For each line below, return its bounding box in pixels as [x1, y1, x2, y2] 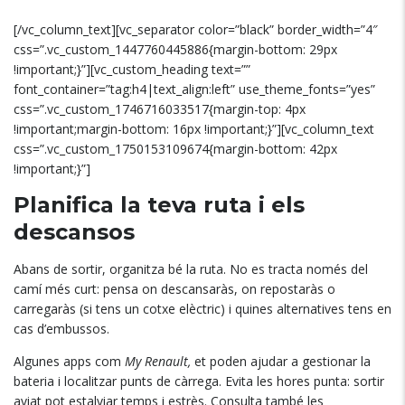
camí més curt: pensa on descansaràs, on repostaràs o [14, 280, 335, 297]
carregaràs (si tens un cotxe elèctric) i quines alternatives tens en [14, 300, 391, 317]
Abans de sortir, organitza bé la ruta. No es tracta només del [14, 260, 368, 278]
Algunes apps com [14, 353, 125, 370]
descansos [14, 219, 135, 245]
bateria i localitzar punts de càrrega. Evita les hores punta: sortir [14, 372, 384, 390]
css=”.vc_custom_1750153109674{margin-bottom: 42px [14, 140, 337, 157]
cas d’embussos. [14, 320, 109, 337]
